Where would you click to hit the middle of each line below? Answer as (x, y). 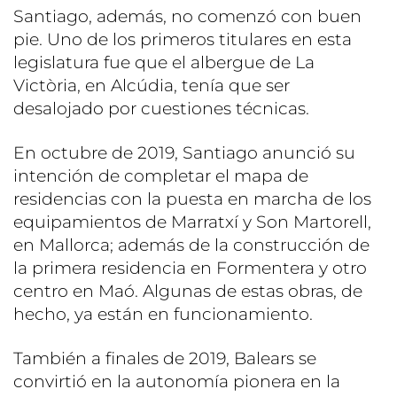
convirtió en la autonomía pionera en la (177, 382)
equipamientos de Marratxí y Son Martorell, (192, 222)
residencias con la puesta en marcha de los (192, 199)
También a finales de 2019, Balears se (165, 359)
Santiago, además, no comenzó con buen (187, 17)
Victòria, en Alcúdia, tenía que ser (152, 86)
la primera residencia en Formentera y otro (190, 269)
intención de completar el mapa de (161, 176)
